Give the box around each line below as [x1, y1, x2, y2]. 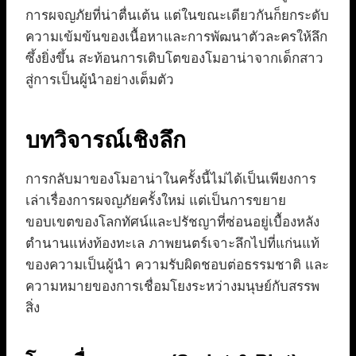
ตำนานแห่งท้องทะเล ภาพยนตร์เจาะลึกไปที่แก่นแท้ [25, 235, 319, 251]
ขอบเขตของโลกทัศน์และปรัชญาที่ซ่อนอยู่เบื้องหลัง [25, 214, 319, 230]
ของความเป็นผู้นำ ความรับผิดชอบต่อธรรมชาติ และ [25, 257, 329, 273]
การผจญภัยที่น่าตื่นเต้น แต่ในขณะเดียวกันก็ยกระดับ [25, 7, 329, 23]
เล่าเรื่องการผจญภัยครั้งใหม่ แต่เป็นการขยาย [25, 192, 286, 208]
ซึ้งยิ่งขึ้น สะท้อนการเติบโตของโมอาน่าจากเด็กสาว [25, 50, 323, 66]
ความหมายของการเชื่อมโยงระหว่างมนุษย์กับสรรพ [25, 278, 319, 294]
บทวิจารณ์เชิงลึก [25, 127, 186, 153]
